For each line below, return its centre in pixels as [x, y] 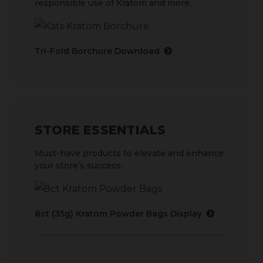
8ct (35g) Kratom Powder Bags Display [118, 213]
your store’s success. [79, 165]
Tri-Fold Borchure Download [97, 51]
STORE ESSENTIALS [100, 130]
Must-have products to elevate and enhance [129, 153]
